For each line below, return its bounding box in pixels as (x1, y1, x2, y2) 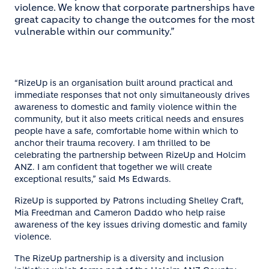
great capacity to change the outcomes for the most (14, 13, 255, 25)
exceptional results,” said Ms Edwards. (14, 173, 171, 184)
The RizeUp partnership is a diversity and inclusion (14, 252, 224, 264)
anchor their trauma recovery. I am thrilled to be (14, 137, 210, 148)
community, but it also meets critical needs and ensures (14, 113, 244, 124)
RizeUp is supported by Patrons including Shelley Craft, (14, 195, 244, 206)
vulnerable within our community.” (14, 25, 175, 37)
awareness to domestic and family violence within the (14, 101, 237, 112)
